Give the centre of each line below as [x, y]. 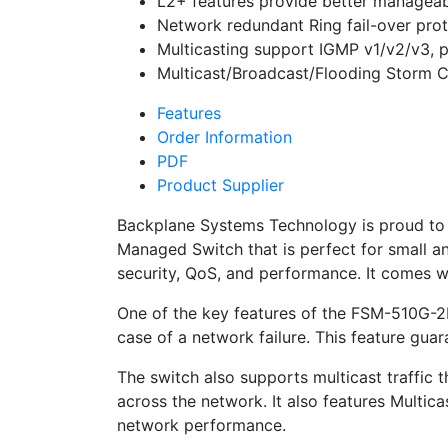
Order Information [224, 136]
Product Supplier [220, 184]
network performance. [201, 424]
